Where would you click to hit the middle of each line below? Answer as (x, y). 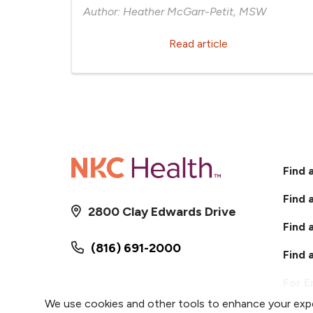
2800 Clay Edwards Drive (162, 212)
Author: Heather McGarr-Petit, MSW (175, 12)
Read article (199, 44)
